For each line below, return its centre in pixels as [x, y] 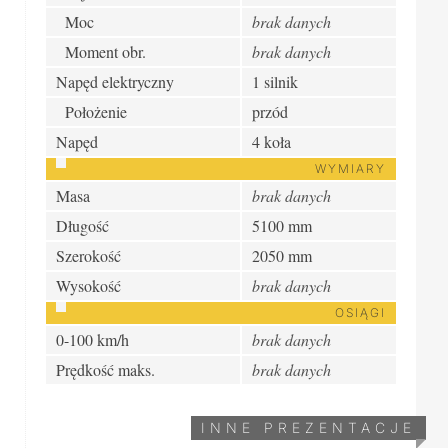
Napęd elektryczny [115, 81]
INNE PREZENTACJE [308, 427]
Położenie [91, 111]
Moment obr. [101, 51]
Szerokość [88, 255]
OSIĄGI [360, 312]
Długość [82, 225]
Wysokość [88, 285]
